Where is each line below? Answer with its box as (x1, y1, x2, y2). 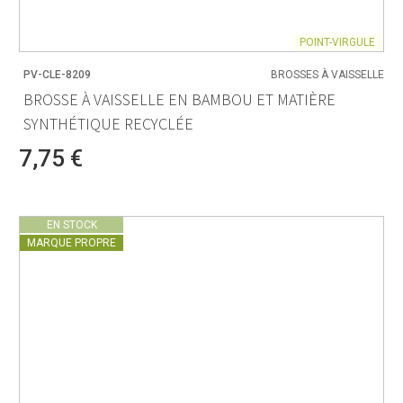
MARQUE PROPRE (27, 237, 116, 250)
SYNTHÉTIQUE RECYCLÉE (23, 113, 193, 135)
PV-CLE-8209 (23, 67, 91, 81)
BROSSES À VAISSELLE (271, 67, 384, 81)
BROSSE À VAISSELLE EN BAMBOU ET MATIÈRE (23, 89, 336, 111)
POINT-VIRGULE (300, 35, 375, 49)
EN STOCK (46, 219, 97, 232)
